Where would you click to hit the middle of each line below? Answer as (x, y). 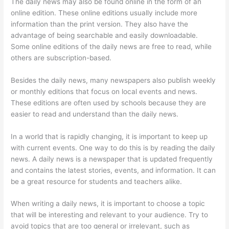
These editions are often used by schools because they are (109, 102)
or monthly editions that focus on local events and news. (104, 91)
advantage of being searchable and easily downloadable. (105, 35)
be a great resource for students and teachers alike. (97, 181)
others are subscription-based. (61, 58)
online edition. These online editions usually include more (104, 13)
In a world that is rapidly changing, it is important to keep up (109, 136)
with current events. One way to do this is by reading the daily (113, 147)
